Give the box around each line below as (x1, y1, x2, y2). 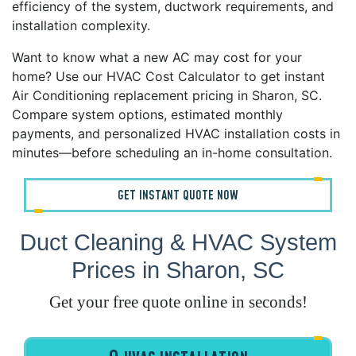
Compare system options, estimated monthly (12, 106, 283, 123)
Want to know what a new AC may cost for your (12, 49, 302, 66)
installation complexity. (12, 17, 150, 34)
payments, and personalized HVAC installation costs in (12, 126, 340, 142)
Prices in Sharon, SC (72, 257, 284, 284)
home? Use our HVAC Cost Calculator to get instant (12, 68, 325, 85)
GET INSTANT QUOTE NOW (118, 187, 238, 205)
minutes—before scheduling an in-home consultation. (12, 145, 332, 161)
